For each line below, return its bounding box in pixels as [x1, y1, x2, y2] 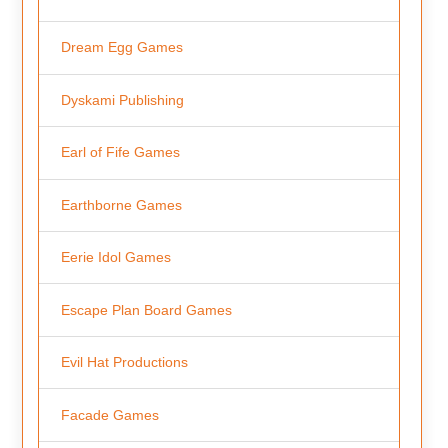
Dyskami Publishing [60, 91, 184, 108]
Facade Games [60, 406, 159, 423]
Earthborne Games [60, 196, 182, 213]
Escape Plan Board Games [60, 301, 232, 318]
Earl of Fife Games [60, 144, 180, 161]
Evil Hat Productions [60, 354, 188, 371]
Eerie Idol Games [60, 249, 171, 266]
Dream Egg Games [60, 39, 183, 56]
